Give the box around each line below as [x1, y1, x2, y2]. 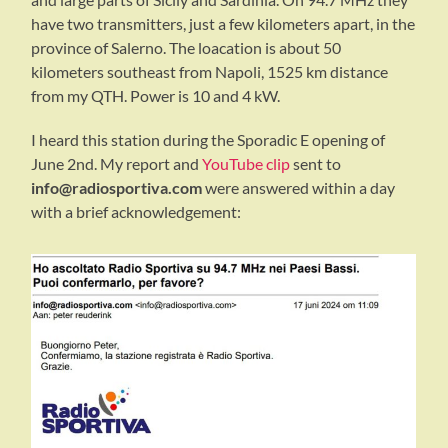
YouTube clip [202, 154, 291, 174]
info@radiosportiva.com [31, 178, 206, 198]
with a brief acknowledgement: [31, 202, 242, 222]
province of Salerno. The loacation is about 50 [31, 38, 342, 58]
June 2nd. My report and [31, 154, 203, 174]
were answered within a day [205, 178, 396, 198]
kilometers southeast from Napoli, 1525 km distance [31, 62, 389, 82]
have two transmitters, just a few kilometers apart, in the [31, 14, 416, 34]
